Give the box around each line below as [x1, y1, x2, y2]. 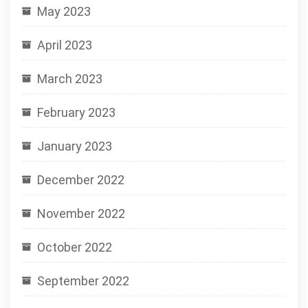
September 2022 [37, 274, 129, 288]
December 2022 [37, 173, 124, 187]
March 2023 [37, 71, 102, 86]
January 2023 [37, 139, 112, 153]
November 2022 [37, 206, 125, 221]
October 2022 [37, 240, 112, 254]
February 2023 [37, 105, 115, 120]
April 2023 [37, 38, 92, 52]
